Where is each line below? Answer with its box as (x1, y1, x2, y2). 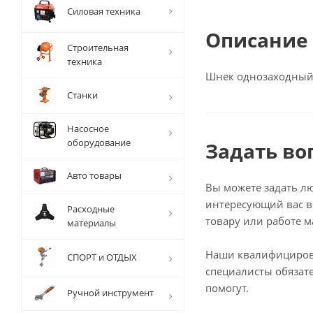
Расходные (67, 203, 115, 216)
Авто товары (67, 169, 122, 182)
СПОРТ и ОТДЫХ (67, 251, 137, 264)
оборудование (67, 136, 131, 150)
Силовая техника (67, 5, 140, 18)
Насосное (67, 122, 109, 136)
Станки (67, 89, 98, 102)
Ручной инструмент (67, 286, 154, 300)
